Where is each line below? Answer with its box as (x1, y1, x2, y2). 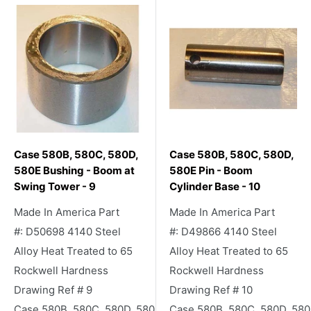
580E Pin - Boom (169, 163, 253, 177)
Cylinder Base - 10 (169, 179, 260, 193)
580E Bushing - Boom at (14, 163, 135, 177)
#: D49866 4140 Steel (169, 224, 277, 238)
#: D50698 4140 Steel (14, 224, 121, 238)
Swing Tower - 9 (14, 179, 96, 193)
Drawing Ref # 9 (14, 283, 92, 296)
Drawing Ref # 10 (169, 283, 253, 296)
